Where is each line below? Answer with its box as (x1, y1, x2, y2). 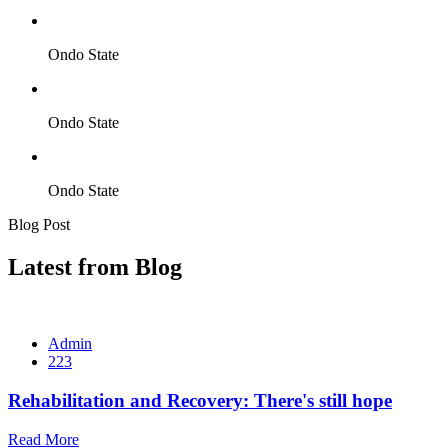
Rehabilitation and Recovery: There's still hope (8, 389, 392, 411)
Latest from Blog (8, 254, 182, 281)
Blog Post (8, 216, 70, 234)
